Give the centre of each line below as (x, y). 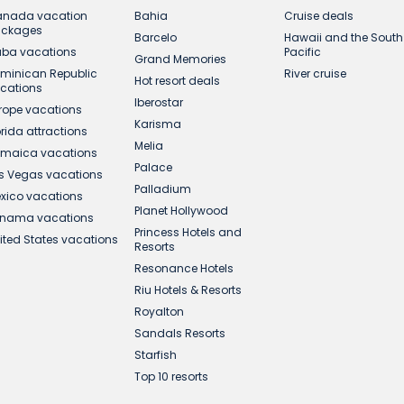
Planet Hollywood (182, 211)
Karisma (158, 124)
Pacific (302, 52)
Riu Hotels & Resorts (188, 290)
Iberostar (159, 102)
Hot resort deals (178, 81)
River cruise (315, 73)
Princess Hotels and (188, 232)
